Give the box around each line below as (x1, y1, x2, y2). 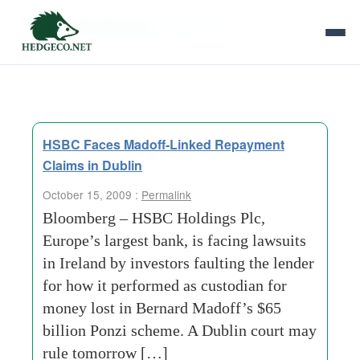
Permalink (141, 186, 191, 202)
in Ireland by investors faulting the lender (43, 254, 314, 272)
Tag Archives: (32, 10, 163, 38)
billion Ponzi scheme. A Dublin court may (43, 321, 317, 339)
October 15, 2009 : (43, 186, 141, 202)
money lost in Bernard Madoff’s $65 (43, 299, 281, 317)
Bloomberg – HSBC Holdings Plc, (43, 209, 265, 227)
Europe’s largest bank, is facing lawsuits (43, 231, 306, 249)
